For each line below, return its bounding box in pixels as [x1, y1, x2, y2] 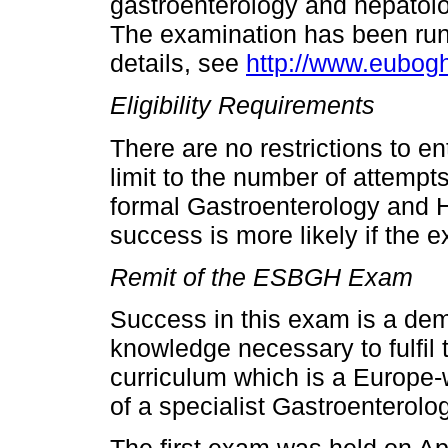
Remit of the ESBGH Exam [110, 262, 413, 291]
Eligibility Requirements [110, 91, 375, 120]
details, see [110, 49, 246, 78]
